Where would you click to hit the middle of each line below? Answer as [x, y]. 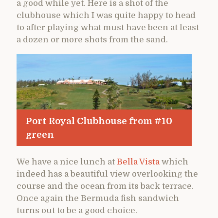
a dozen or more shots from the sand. [92, 39]
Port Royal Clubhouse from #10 [99, 121]
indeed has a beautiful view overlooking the [107, 174]
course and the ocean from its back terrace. [105, 186]
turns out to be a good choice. [77, 211]
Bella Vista [139, 162]
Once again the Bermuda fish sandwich [98, 199]
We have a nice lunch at [67, 162]
